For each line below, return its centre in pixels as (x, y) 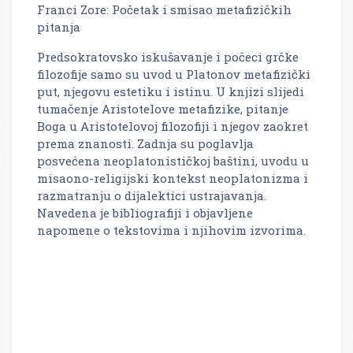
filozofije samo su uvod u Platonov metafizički (174, 74)
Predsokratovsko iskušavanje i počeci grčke (168, 57)
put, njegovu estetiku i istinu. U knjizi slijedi (171, 92)
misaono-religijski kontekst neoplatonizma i (173, 178)
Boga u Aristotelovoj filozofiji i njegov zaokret (173, 126)
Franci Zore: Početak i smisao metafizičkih (164, 10)
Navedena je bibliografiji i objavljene (145, 213)
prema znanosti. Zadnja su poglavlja (145, 144)
